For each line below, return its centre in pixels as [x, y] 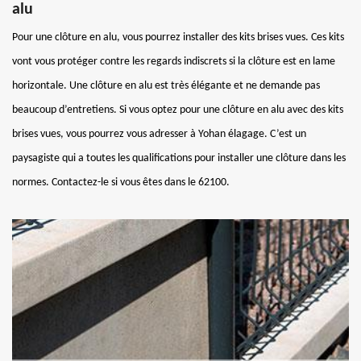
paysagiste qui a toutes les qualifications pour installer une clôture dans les [179, 158]
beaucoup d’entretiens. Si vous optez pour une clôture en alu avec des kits [178, 110]
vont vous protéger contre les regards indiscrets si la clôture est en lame [174, 61]
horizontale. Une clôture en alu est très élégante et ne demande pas [166, 85]
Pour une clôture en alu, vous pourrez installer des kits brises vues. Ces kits [178, 37]
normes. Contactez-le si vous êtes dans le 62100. [121, 182]
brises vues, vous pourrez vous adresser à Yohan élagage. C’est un [159, 134]
